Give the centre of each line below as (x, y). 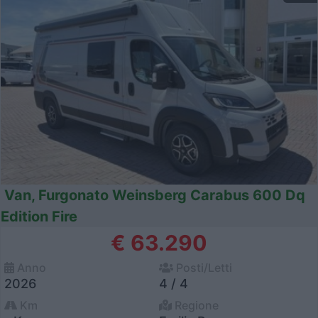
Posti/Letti (203, 268)
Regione (195, 306)
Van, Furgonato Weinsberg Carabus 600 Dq (155, 196)
